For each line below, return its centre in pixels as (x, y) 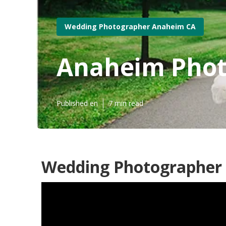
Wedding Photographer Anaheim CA (130, 26)
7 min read (126, 103)
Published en (77, 103)
